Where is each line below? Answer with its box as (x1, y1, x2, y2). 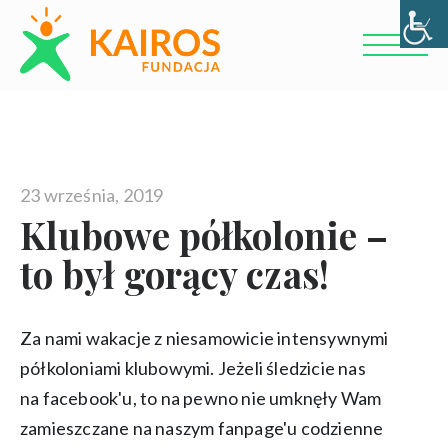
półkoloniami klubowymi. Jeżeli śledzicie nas (19, 357, 366, 379)
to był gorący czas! (19, 249, 329, 298)
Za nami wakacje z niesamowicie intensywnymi (19, 327, 389, 349)
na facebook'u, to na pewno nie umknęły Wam (19, 387, 382, 409)
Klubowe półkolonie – (19, 210, 388, 259)
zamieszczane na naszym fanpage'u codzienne (19, 417, 384, 439)
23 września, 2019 (19, 184, 164, 206)
